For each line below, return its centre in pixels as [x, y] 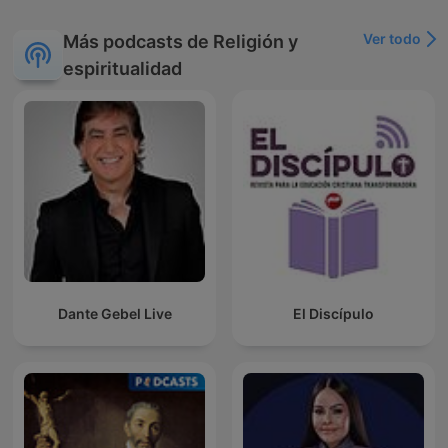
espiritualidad [122, 69]
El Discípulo [333, 314]
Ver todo [392, 39]
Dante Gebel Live [114, 314]
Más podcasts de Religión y [180, 42]
